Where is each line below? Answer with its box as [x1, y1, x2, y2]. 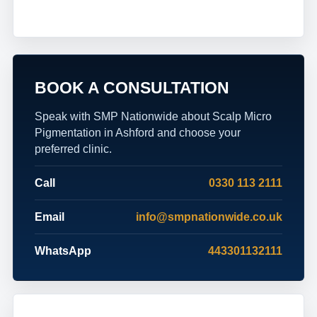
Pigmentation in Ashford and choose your [35, 127, 241, 139]
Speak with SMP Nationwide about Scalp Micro [35, 110, 272, 122]
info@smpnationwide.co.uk [136, 211, 282, 223]
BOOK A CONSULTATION [35, 79, 229, 97]
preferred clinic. [35, 143, 112, 155]
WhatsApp [35, 245, 91, 257]
